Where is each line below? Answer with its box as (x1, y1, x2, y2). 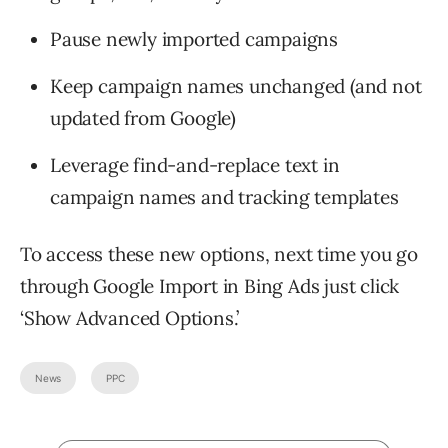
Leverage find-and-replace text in (50, 153, 340, 178)
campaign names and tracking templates (50, 185, 399, 210)
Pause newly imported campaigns (50, 27, 338, 52)
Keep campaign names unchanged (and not (50, 74, 422, 99)
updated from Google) (50, 106, 237, 131)
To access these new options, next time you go (20, 242, 418, 267)
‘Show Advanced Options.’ (20, 306, 240, 331)
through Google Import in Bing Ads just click (20, 274, 400, 299)
